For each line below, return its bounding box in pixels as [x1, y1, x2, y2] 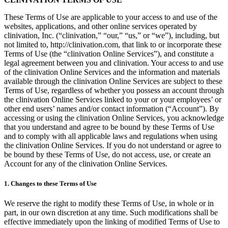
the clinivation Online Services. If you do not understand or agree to [4, 140, 221, 150]
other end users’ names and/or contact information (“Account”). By [4, 104, 219, 113]
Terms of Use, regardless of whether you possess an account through [4, 85, 224, 95]
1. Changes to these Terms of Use [4, 179, 97, 187]
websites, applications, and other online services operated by [4, 21, 197, 31]
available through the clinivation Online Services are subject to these [4, 76, 222, 85]
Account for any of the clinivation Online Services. [4, 159, 167, 168]
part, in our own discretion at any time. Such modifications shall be [4, 208, 218, 217]
